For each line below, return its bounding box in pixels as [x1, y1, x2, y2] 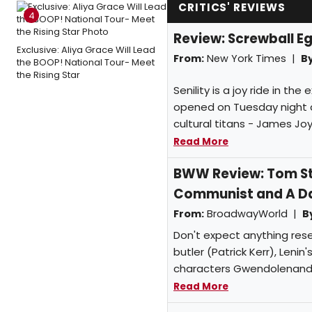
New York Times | [204, 52, 301, 65]
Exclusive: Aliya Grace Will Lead [17, 43, 155, 56]
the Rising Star [17, 68, 80, 81]
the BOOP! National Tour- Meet [17, 56, 155, 69]
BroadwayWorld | [204, 206, 302, 221]
